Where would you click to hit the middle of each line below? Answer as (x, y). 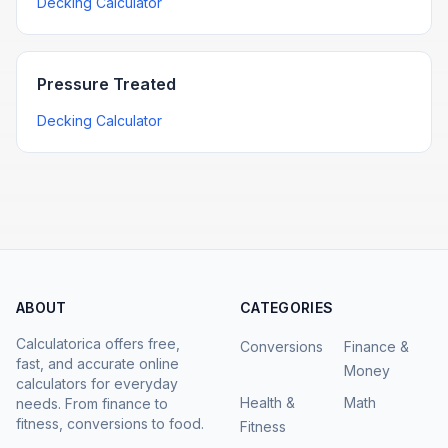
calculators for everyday (97, 383)
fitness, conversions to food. (110, 423)
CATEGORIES (287, 307)
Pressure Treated (106, 84)
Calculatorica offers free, (98, 343)
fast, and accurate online (97, 363)
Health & (267, 402)
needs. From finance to (92, 403)
